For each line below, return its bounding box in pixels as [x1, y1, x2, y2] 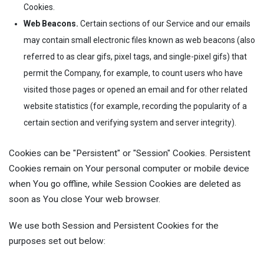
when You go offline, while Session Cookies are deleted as [9, 179, 241, 190]
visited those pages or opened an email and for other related [24, 85, 247, 95]
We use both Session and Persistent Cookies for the [9, 220, 219, 231]
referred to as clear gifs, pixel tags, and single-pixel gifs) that [24, 52, 247, 62]
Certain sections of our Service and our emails [78, 19, 250, 29]
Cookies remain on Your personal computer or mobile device [9, 163, 249, 174]
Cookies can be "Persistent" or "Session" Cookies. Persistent [9, 148, 250, 159]
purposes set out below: [9, 235, 105, 246]
